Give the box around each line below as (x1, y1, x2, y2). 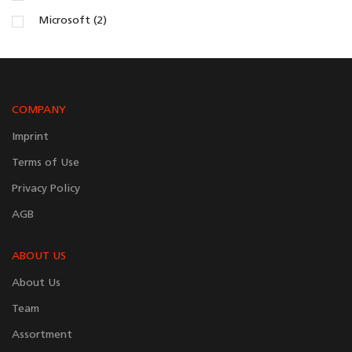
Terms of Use (12, 157, 79, 170)
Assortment (12, 329, 72, 342)
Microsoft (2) (38, 15, 107, 27)
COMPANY (12, 104, 66, 117)
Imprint (12, 131, 49, 144)
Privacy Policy (12, 183, 80, 196)
